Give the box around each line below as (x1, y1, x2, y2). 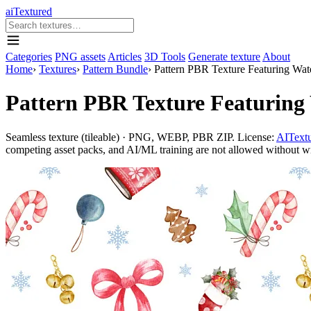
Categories (6, 51, 52, 62)
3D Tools (144, 51, 185, 62)
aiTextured (6, 6, 52, 17)
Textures (39, 63, 76, 75)
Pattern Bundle (83, 63, 148, 75)
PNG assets (55, 51, 106, 62)
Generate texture (188, 51, 260, 62)
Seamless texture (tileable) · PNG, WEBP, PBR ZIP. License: (6, 131, 276, 143)
